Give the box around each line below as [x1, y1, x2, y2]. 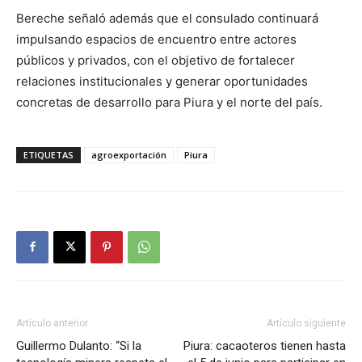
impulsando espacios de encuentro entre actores [16, 31, 297, 47]
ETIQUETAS [23, 148, 74, 161]
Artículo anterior [16, 317, 88, 329]
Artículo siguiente [267, 317, 346, 329]
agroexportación [91, 148, 166, 161]
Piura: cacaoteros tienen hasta [183, 338, 346, 353]
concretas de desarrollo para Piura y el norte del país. [16, 94, 322, 110]
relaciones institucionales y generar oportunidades [16, 73, 308, 89]
